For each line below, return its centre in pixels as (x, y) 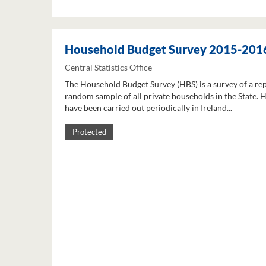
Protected (89, 132)
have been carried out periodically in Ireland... (148, 108)
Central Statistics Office (108, 67)
